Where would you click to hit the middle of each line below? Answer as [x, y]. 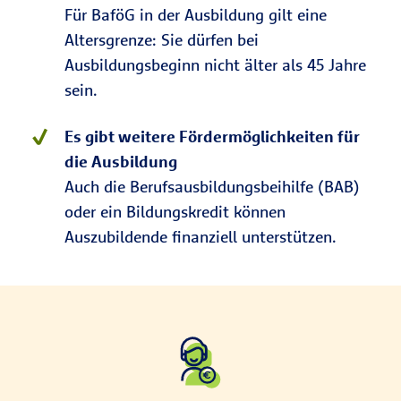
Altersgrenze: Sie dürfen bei [162, 40]
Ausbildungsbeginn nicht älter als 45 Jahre [215, 65]
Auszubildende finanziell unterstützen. [203, 237]
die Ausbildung [121, 162]
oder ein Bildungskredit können [175, 212]
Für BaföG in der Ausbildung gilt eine [196, 15]
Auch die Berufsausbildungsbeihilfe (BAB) [212, 187]
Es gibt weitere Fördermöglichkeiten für [212, 137]
